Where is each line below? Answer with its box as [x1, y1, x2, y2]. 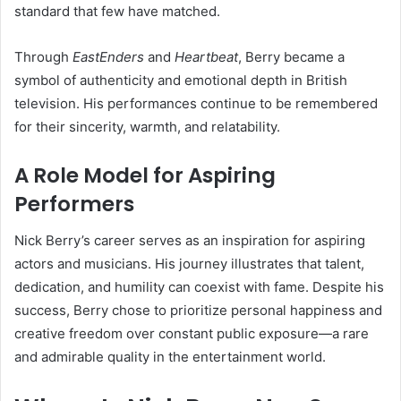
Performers [14, 190, 134, 219]
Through [14, 48, 73, 66]
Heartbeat [175, 48, 238, 66]
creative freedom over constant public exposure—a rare [14, 324, 369, 342]
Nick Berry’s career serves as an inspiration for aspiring [14, 231, 365, 249]
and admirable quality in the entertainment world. [14, 347, 326, 365]
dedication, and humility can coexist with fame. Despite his [14, 277, 384, 295]
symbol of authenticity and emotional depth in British [14, 72, 347, 90]
